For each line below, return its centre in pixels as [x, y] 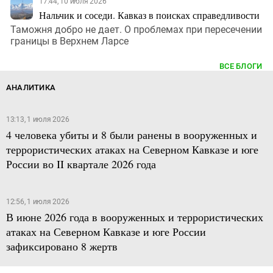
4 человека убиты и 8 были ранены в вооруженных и [131, 134]
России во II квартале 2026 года [81, 164]
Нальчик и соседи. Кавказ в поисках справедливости [149, 15]
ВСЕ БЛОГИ [241, 66]
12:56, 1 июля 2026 [37, 201]
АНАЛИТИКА [31, 87]
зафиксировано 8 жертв [62, 246]
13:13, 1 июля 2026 [37, 119]
